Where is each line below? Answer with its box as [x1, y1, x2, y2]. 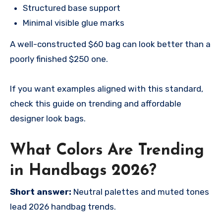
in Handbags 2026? [10, 163, 157, 179]
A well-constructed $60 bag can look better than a [10, 39, 211, 49]
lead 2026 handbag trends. [10, 202, 116, 212]
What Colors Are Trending [10, 142, 204, 159]
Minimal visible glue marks [22, 17, 124, 28]
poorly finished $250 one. [10, 54, 108, 64]
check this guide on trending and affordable [10, 98, 181, 109]
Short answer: [10, 187, 71, 197]
